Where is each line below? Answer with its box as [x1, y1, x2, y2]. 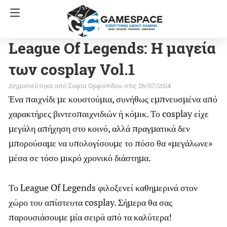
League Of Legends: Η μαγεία [9, 38, 216, 58]
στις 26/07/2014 [124, 81, 171, 90]
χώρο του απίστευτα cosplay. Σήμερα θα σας [9, 196, 172, 208]
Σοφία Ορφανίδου [68, 81, 122, 90]
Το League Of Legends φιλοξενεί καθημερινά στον [9, 181, 198, 194]
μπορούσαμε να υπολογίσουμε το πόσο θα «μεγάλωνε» [9, 137, 212, 149]
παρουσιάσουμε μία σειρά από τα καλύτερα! [9, 211, 172, 223]
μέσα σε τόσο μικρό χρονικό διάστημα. [9, 152, 151, 164]
